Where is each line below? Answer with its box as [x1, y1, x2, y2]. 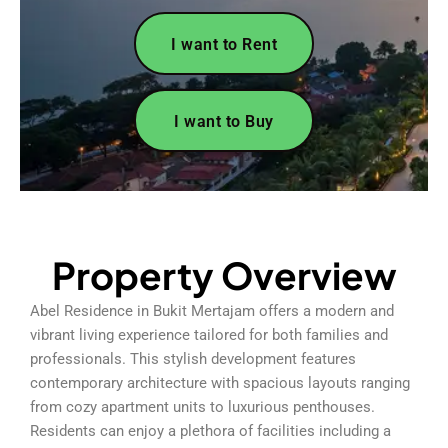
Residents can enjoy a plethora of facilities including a [30, 421, 391, 440]
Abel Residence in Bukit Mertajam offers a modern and [30, 301, 394, 320]
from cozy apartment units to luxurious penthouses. [30, 397, 375, 416]
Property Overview [51, 251, 397, 298]
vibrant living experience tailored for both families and [30, 325, 388, 344]
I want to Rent [171, 34, 277, 54]
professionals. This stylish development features [30, 349, 356, 368]
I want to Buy [174, 111, 274, 131]
